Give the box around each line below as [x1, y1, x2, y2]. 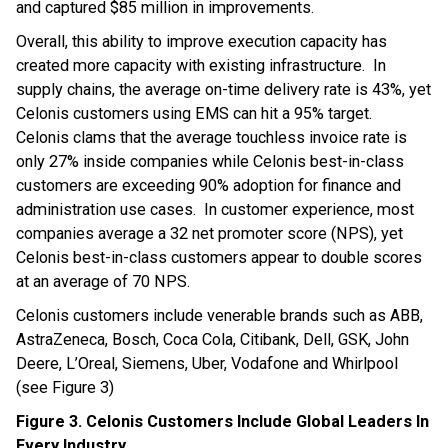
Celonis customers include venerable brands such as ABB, [16, 305, 423, 325]
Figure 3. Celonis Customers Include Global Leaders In [16, 411, 429, 431]
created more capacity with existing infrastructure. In [16, 55, 386, 75]
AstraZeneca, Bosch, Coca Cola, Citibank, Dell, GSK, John [16, 329, 409, 349]
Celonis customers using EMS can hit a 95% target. [16, 103, 376, 123]
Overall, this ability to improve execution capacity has [16, 31, 387, 51]
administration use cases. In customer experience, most [16, 199, 414, 219]
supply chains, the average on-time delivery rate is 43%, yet [16, 79, 431, 99]
